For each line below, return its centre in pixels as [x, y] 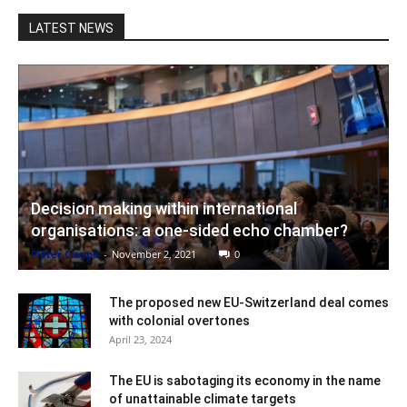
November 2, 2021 [154, 253]
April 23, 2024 [140, 339]
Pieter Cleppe [65, 253]
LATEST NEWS [71, 29]
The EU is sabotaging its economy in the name [245, 380]
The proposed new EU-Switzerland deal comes [249, 302]
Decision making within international [164, 208]
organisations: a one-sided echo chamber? [189, 230]
